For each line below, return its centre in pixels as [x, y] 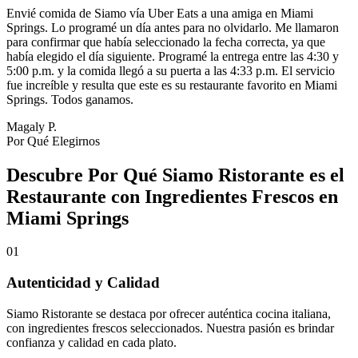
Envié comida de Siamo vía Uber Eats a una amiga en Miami [160, 13]
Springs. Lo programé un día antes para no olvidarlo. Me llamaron [173, 27]
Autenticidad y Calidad [83, 283]
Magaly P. [32, 126]
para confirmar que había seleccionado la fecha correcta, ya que [166, 42]
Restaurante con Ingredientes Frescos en [172, 196]
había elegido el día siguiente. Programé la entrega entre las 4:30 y [173, 56]
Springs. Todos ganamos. [70, 99]
